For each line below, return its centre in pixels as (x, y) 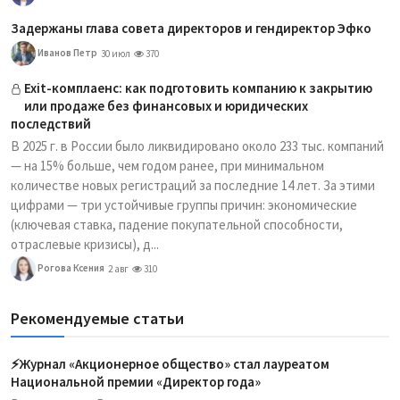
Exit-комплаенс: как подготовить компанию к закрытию (198, 88)
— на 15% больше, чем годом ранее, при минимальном (167, 166)
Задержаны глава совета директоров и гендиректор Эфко (191, 28)
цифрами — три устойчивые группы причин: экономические (184, 205)
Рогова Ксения (70, 267)
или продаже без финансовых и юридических (166, 106)
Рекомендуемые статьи (97, 318)
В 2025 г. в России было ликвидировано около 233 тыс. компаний (197, 146)
